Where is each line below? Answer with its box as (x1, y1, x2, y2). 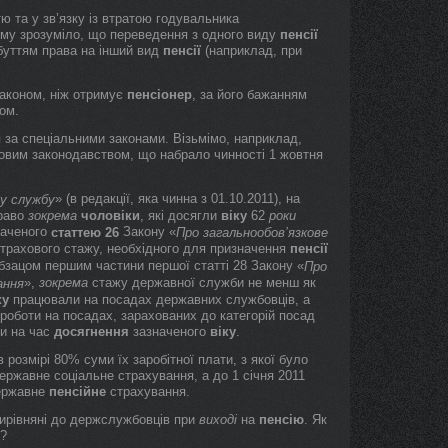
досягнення (54, 324, 129, 339)
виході (199, 412, 237, 427)
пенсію (259, 412, 304, 427)
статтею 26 (51, 225, 119, 240)
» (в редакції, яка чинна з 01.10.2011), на (55, 191, 300, 206)
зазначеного (129, 324, 210, 339)
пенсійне (49, 384, 106, 399)
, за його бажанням (192, 87, 307, 102)
